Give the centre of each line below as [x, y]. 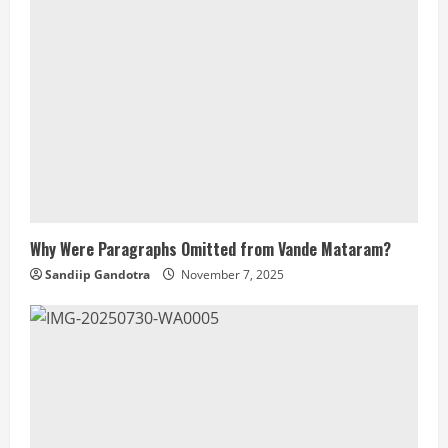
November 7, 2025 [231, 274]
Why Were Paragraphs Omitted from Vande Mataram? [210, 248]
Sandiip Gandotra [97, 274]
